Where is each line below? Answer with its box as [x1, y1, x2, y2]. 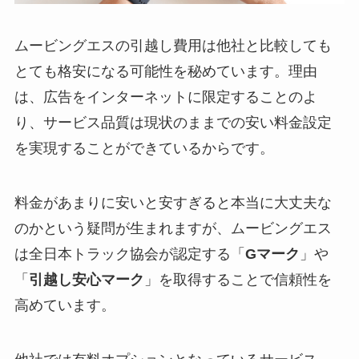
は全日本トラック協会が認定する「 [14, 245, 245, 262]
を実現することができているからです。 [14, 140, 274, 157]
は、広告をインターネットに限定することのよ [14, 89, 317, 106]
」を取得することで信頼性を [143, 271, 332, 288]
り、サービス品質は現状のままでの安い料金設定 [14, 115, 332, 131]
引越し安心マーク [28, 271, 144, 288]
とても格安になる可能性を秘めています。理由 [14, 63, 317, 80]
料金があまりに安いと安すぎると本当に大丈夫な [14, 194, 332, 211]
